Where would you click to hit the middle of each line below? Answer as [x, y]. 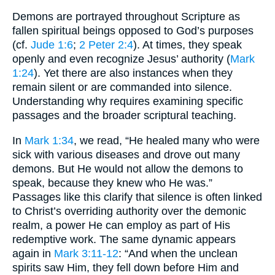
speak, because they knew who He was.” [112, 183]
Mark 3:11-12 [86, 253]
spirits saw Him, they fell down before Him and [126, 267]
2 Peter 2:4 [106, 45]
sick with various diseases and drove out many [126, 154]
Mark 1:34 [49, 140]
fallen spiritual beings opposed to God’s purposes [133, 31]
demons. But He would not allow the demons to [128, 168]
